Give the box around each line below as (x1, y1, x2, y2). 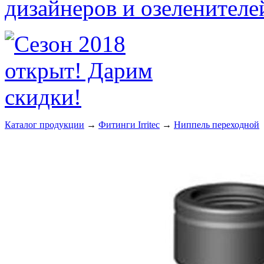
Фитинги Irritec (98, 120, 160, 130)
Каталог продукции (5, 120, 84, 130)
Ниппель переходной (174, 120, 259, 130)
